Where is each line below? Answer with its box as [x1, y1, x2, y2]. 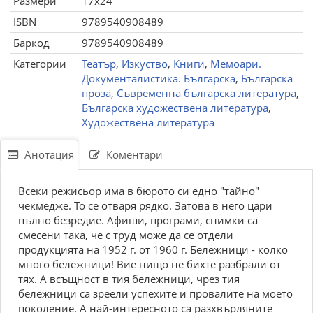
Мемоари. [210, 57, 261, 71]
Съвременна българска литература [117, 86, 296, 100]
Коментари [103, 147, 163, 161]
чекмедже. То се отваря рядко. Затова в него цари [18, 198, 272, 212]
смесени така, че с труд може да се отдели [18, 228, 233, 242]
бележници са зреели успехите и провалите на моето [18, 286, 293, 300]
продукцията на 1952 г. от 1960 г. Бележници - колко [18, 242, 288, 256]
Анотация [22, 147, 74, 161]
